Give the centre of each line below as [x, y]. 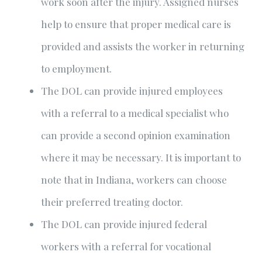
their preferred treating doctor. [112, 202]
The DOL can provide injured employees [132, 91]
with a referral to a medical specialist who [135, 113]
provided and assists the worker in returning [143, 46]
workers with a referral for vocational [126, 246]
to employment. [76, 68]
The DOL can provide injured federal [124, 224]
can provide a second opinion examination [136, 135]
